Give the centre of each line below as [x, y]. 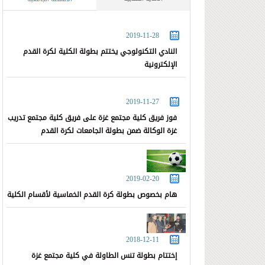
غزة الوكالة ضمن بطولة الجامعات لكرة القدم [109, 131]
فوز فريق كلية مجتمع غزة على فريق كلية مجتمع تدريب [93, 118]
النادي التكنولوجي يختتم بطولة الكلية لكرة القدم [100, 52]
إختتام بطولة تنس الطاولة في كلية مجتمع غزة [104, 256]
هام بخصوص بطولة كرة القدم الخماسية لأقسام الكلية [92, 194]
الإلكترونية [161, 65]
